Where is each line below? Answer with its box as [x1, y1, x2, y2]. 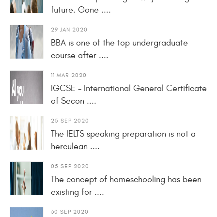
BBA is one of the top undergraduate [51, 37, 188, 48]
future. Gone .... [51, 4, 111, 15]
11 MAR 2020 [51, 71, 87, 78]
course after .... [51, 50, 108, 61]
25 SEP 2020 [51, 117, 89, 124]
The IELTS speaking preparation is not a [51, 128, 196, 139]
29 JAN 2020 [51, 26, 88, 33]
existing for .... [51, 186, 104, 197]
